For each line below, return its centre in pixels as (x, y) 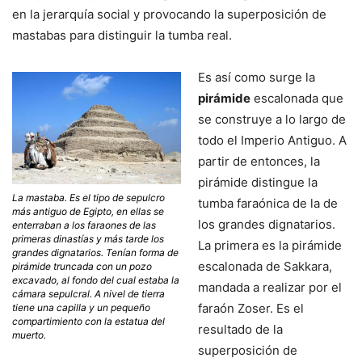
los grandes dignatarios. (268, 224)
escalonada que (297, 98)
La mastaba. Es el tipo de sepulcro (88, 198)
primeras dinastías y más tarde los (88, 239)
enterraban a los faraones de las (84, 225)
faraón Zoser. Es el (251, 308)
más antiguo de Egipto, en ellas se (88, 212)
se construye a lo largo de (272, 119)
